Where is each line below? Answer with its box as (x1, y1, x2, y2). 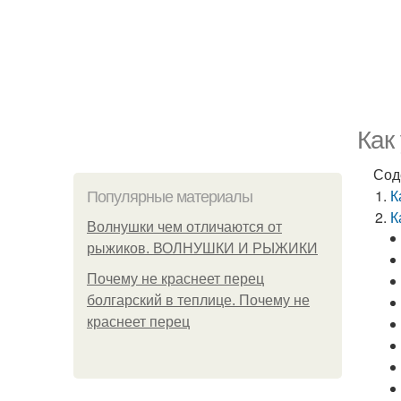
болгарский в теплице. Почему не (87, 293, 310, 308)
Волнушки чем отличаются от (87, 219, 282, 235)
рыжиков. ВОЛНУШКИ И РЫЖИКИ (87, 241, 318, 256)
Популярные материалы (87, 188, 252, 206)
